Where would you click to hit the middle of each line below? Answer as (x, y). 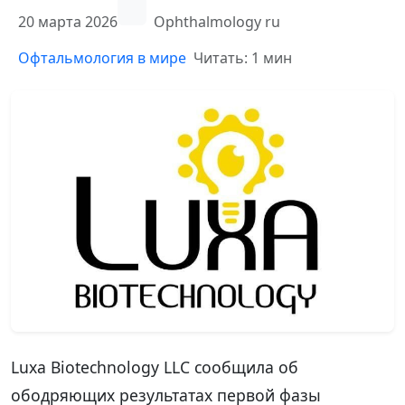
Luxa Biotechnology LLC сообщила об (155, 367)
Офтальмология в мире (102, 58)
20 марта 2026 (68, 22)
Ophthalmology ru (217, 22)
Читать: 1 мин (243, 58)
